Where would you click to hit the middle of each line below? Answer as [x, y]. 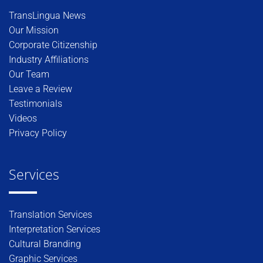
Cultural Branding [45, 244]
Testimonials [36, 103]
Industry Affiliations [49, 59]
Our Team [29, 74]
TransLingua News [47, 15]
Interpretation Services [55, 229]
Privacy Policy [38, 133]
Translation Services [50, 214]
